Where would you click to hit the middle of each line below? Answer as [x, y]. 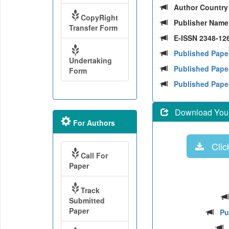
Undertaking [90, 60]
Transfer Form [93, 28]
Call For [94, 155]
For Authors [93, 123]
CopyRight [99, 17]
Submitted [87, 200]
